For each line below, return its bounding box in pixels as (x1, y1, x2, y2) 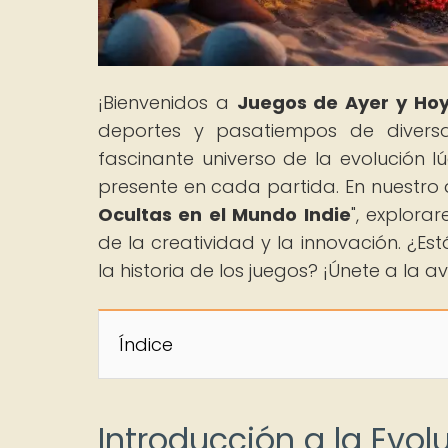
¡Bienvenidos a (98, 89, 237, 115)
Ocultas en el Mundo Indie (98, 201, 351, 227)
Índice (119, 331, 173, 357)
